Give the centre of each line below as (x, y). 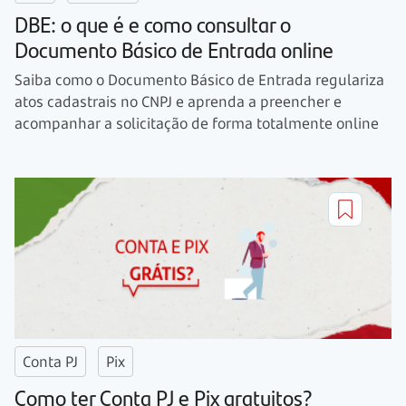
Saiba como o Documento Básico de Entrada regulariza (199, 80)
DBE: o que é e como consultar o (153, 24)
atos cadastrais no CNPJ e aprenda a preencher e (178, 102)
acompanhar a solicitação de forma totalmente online (197, 124)
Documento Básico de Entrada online (174, 49)
